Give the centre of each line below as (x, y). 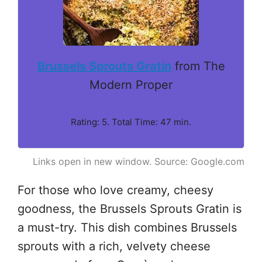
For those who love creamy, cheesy (116, 190)
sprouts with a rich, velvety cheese (114, 246)
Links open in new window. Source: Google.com (139, 161)
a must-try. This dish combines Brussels (127, 227)
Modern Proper (131, 85)
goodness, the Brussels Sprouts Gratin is (130, 208)
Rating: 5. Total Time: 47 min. (131, 122)
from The (198, 66)
